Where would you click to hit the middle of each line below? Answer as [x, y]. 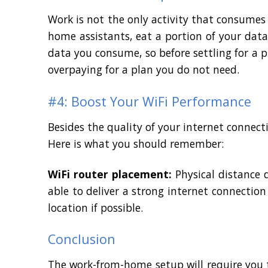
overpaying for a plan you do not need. [144, 70]
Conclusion [82, 239]
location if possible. [95, 207]
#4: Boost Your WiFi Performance [150, 102]
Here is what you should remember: [136, 144]
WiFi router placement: [112, 174]
